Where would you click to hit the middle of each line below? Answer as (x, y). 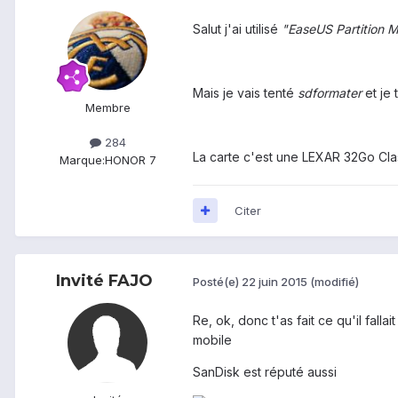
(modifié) (334, 282)
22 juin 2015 (275, 282)
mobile (212, 339)
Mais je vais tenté (245, 92)
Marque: (82, 159)
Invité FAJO (104, 280)
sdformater (330, 92)
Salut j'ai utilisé (237, 28)
